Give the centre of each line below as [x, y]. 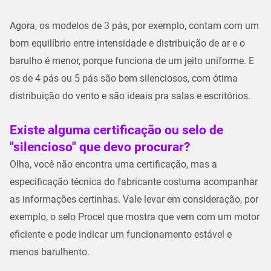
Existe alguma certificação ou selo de [116, 129]
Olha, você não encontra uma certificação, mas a [113, 164]
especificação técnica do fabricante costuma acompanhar [134, 181]
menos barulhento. [50, 252]
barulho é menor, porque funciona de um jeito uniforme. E [132, 60]
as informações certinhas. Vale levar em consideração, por [134, 199]
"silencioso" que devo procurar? [100, 146]
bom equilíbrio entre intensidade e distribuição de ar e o [127, 43]
